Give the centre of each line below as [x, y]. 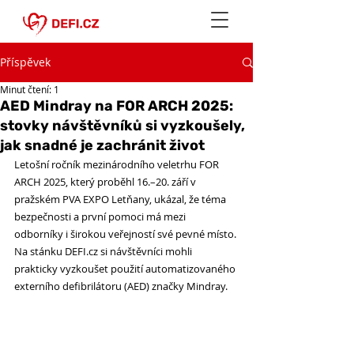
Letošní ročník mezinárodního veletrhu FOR [118, 164]
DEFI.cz [81, 251]
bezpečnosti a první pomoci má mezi [101, 217]
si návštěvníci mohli [146, 251]
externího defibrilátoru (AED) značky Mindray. [122, 286]
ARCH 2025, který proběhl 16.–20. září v [106, 182]
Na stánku [40, 251]
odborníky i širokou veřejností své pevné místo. [126, 234]
